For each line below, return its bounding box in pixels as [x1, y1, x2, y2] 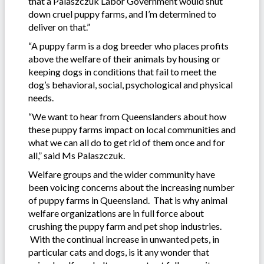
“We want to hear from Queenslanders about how [28, 111, 226, 123]
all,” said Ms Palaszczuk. [28, 150, 125, 161]
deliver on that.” [28, 21, 90, 33]
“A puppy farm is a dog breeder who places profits [28, 40, 229, 52]
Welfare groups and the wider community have [28, 169, 215, 180]
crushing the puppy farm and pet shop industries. [28, 220, 222, 232]
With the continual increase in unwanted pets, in [28, 233, 219, 245]
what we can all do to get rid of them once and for [28, 137, 225, 148]
